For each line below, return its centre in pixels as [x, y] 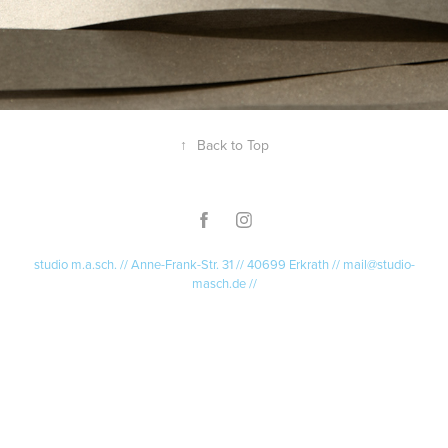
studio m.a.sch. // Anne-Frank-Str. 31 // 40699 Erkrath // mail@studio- [224, 264]
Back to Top [232, 145]
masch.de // [224, 283]
